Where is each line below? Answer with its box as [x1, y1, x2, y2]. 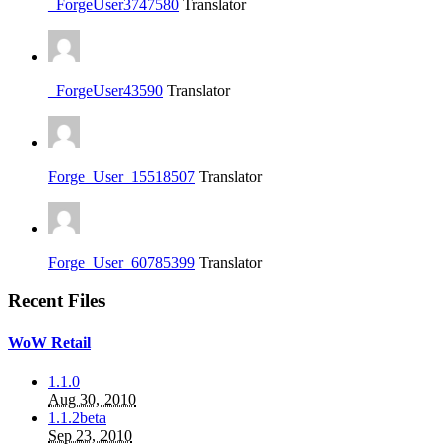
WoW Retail [8, 333, 91, 351]
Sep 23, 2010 [48, 426, 132, 444]
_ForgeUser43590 [48, 81, 163, 99]
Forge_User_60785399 [48, 253, 195, 271]
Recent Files [8, 290, 105, 312]
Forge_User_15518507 [48, 167, 195, 185]
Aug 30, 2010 [48, 390, 136, 408]
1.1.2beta [48, 408, 106, 426]
